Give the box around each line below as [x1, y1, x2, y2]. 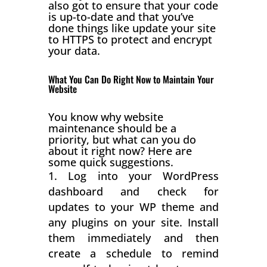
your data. [48, 43, 100, 58]
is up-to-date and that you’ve [48, 9, 194, 24]
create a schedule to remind [48, 246, 219, 260]
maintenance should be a [48, 120, 176, 135]
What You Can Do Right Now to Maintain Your [48, 72, 214, 86]
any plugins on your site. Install [48, 215, 219, 229]
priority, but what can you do [48, 132, 196, 147]
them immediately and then [48, 230, 219, 245]
